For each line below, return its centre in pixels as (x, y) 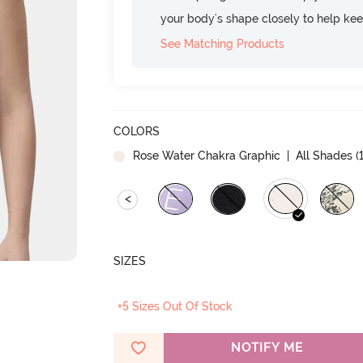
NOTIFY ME (267, 348)
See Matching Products (223, 44)
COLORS (137, 131)
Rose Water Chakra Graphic (207, 156)
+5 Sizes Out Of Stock (175, 306)
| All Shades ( (322, 156)
